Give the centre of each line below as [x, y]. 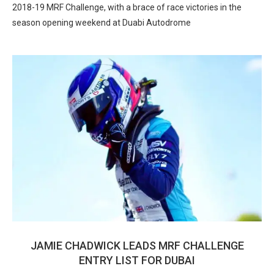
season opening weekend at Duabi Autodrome [102, 23]
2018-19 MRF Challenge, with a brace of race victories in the [127, 7]
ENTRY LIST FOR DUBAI [137, 260]
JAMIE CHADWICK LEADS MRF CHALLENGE [137, 246]
